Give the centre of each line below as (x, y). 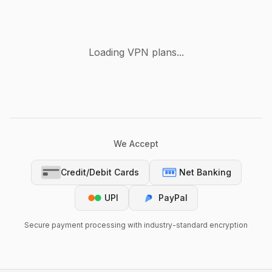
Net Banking (205, 172)
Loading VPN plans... (136, 52)
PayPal (173, 197)
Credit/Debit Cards (100, 172)
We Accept (136, 143)
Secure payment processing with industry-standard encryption (136, 225)
